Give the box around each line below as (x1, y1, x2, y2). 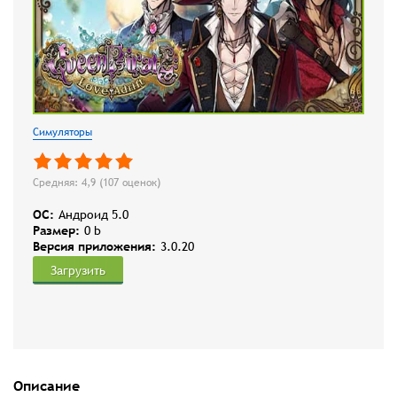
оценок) (119, 175, 160, 191)
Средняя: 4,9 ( (33, 175, 103, 191)
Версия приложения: (33, 238, 156, 255)
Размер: (33, 222, 80, 239)
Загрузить (51, 262, 105, 279)
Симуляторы (33, 124, 92, 141)
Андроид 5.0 (58, 206, 128, 223)
